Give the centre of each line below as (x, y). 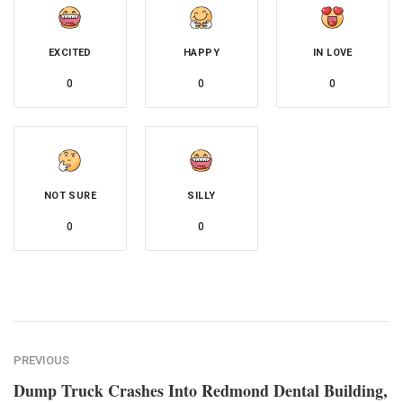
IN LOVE (333, 53)
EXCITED (70, 53)
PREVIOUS (41, 361)
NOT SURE (70, 196)
